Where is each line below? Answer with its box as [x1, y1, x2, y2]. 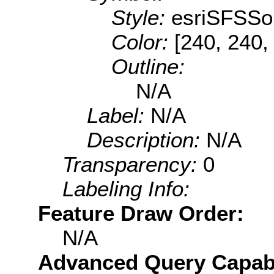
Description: [87, 127, 206, 152]
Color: [111, 29, 174, 54]
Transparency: [62, 152, 203, 176]
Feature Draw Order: [38, 201, 244, 225]
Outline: [111, 54, 185, 78]
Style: [111, 5, 171, 29]
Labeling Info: [62, 176, 190, 201]
